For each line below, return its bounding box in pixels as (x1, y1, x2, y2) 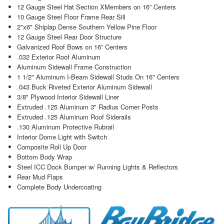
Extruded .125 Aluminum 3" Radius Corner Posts (16, 102, 158, 112)
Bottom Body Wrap (16, 152, 72, 162)
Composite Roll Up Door (16, 142, 86, 152)
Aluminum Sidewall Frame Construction (16, 62, 131, 72)
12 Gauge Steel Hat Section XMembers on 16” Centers (16, 2, 176, 12)
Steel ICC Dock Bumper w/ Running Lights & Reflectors (16, 162, 178, 172)
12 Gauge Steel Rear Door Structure (16, 32, 121, 42)
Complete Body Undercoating (16, 182, 101, 192)
